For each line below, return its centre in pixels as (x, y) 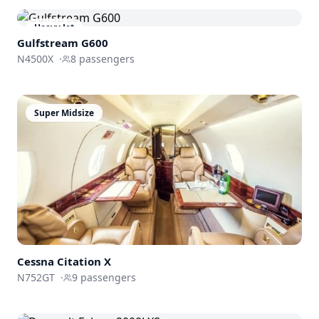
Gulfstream (48, 43)
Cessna (36, 261)
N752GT (36, 277)
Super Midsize (64, 113)
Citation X (84, 261)
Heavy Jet (54, 28)
